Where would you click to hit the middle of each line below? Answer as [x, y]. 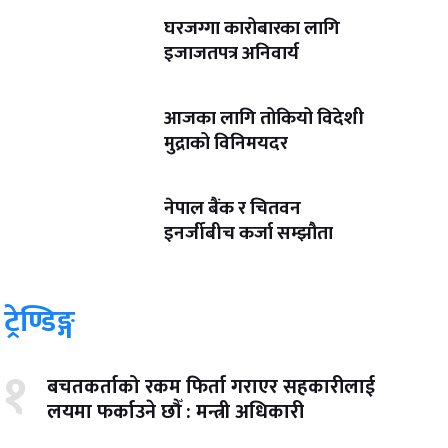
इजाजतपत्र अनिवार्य [232, 54]
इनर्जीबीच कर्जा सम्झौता [249, 234]
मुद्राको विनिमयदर [226, 144]
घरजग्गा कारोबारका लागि [252, 29]
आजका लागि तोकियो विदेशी [264, 119]
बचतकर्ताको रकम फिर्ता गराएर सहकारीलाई [210, 386]
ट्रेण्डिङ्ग [40, 321]
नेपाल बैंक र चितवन [233, 209]
